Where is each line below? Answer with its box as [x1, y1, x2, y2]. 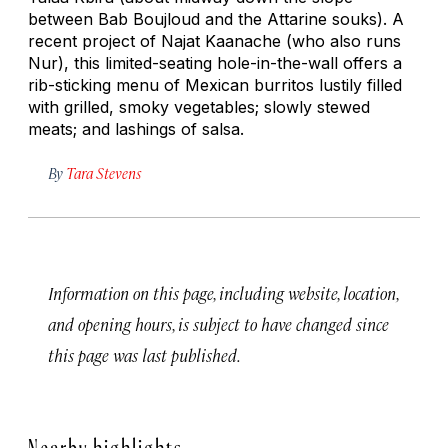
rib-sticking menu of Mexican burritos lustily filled [28, 74, 402, 95]
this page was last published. [48, 343, 241, 366]
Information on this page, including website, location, [48, 281, 398, 304]
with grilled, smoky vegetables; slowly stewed [28, 96, 370, 117]
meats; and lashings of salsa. [28, 118, 244, 139]
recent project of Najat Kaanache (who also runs [28, 30, 401, 51]
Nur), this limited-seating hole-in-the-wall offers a [28, 52, 402, 73]
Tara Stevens [66, 162, 141, 182]
